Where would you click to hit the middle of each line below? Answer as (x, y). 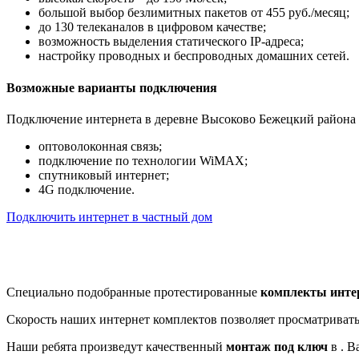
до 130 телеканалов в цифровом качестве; (152, 27)
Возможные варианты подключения (112, 87)
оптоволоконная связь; (100, 146)
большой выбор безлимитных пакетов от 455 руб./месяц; (194, 13)
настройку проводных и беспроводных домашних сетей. (194, 56)
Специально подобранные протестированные (133, 292)
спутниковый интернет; (104, 175)
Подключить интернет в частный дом (109, 216)
